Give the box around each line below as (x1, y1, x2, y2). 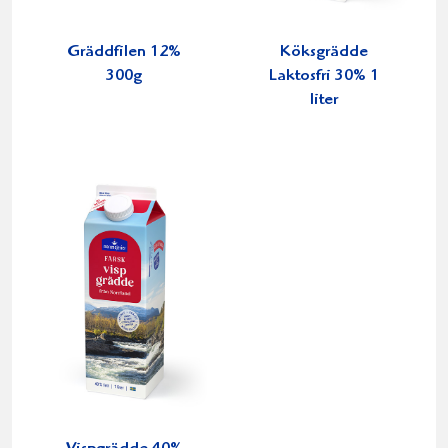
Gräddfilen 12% (67, 44, 181, 62)
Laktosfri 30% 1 (269, 68, 379, 86)
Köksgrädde (280, 44, 368, 62)
